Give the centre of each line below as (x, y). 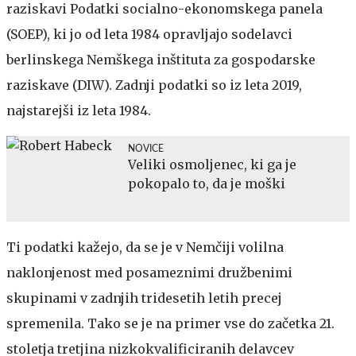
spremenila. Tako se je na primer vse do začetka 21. (170, 323)
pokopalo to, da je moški (207, 183)
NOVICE (146, 148)
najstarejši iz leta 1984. (79, 110)
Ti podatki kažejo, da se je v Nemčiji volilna (145, 247)
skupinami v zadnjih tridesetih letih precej (144, 298)
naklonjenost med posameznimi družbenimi (149, 272)
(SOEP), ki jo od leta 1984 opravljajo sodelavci (149, 34)
